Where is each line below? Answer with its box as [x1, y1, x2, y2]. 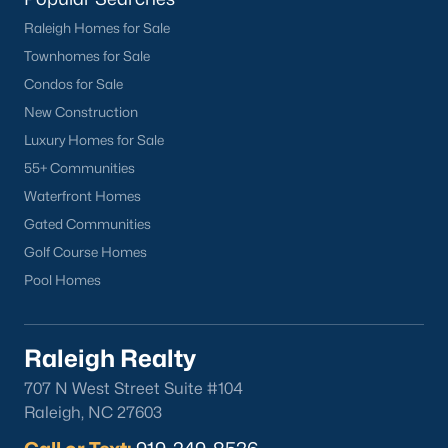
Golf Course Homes [24, 244, 147, 260]
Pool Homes [24, 272, 101, 288]
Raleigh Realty [24, 344, 196, 373]
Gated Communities [24, 216, 151, 232]
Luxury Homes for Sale [24, 132, 164, 148]
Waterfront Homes [24, 188, 141, 204]
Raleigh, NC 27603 [24, 403, 162, 422]
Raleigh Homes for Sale [24, 20, 170, 36]
